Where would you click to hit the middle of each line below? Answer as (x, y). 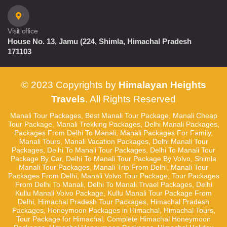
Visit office (23, 31)
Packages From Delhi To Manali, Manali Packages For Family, (113, 133)
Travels (68, 99)
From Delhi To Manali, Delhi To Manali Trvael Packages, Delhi (113, 184)
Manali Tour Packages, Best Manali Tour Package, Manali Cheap (113, 116)
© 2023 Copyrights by (70, 85)
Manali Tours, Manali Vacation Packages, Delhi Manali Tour (113, 141)
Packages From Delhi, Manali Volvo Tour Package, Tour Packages (113, 176)
